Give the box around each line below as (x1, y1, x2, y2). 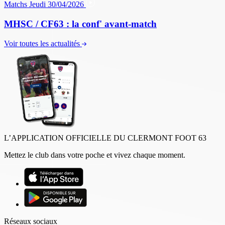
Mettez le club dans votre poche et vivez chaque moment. (4, 150, 185, 159)
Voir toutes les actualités (4, 39, 80, 48)
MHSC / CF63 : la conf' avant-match (4, 18, 157, 29)
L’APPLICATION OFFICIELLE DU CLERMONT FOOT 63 (4, 133, 206, 142)
